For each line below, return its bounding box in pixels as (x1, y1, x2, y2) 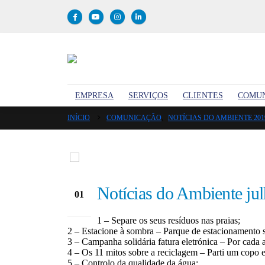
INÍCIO (67, 114, 90, 122)
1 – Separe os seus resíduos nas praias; (97, 215, 240, 225)
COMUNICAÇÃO (106, 114, 161, 122)
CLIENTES (183, 91, 223, 100)
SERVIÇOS (128, 91, 168, 100)
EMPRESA (75, 91, 114, 100)
